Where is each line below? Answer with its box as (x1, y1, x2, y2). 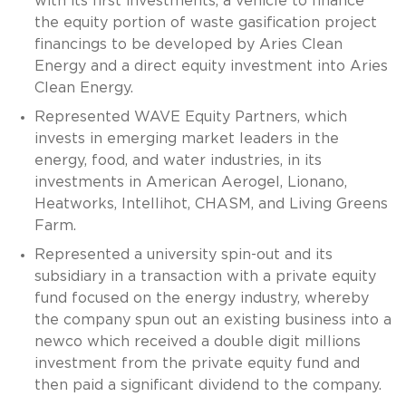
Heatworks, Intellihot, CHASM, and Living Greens (34, 196, 388, 211)
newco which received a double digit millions (34, 333, 361, 349)
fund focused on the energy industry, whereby (34, 290, 369, 305)
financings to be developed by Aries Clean (34, 36, 343, 52)
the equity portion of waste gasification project (34, 14, 377, 30)
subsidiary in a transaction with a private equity (34, 268, 376, 284)
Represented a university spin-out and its (34, 246, 333, 262)
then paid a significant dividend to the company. (34, 377, 382, 392)
